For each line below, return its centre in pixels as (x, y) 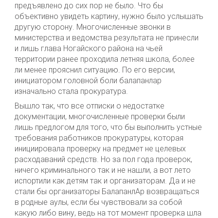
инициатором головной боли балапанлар (88, 80)
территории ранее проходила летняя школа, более (105, 59)
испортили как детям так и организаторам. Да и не (105, 181)
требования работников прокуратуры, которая (99, 138)
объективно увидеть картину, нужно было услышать (109, 16)
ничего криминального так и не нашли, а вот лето (103, 170)
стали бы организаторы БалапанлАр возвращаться (107, 191)
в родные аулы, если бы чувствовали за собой (98, 202)
